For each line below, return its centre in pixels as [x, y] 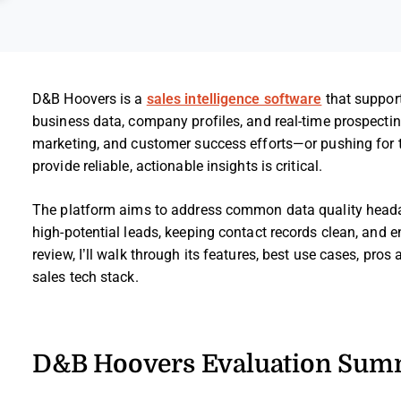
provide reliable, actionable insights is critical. [177, 166]
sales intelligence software [234, 99]
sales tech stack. [85, 277]
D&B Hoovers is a [90, 99]
